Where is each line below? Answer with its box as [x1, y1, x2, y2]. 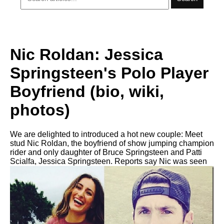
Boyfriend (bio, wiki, [10, 82, 164, 100]
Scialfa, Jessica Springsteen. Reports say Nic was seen [10, 157, 207, 165]
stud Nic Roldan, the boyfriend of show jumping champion [10, 139, 214, 147]
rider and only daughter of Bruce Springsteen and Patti [10, 148, 202, 156]
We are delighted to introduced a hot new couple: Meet [10, 130, 202, 138]
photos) [10, 100, 70, 119]
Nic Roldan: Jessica [10, 45, 163, 63]
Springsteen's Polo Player [10, 63, 208, 82]
